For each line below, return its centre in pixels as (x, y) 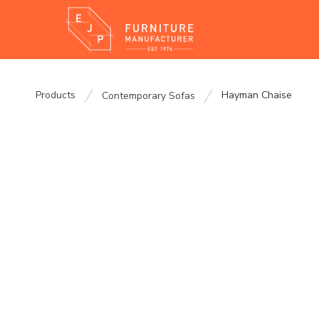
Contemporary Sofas (148, 96)
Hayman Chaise (257, 95)
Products (56, 95)
